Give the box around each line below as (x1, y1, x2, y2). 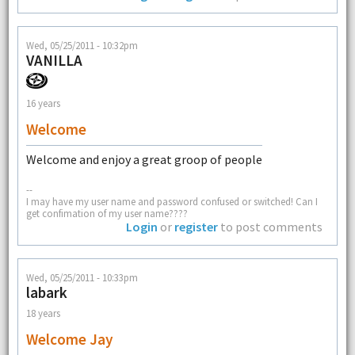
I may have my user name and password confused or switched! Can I (25, 194, 318, 208)
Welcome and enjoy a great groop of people (25, 151, 262, 168)
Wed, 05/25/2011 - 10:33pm (25, 271, 138, 284)
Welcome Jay (25, 330, 113, 349)
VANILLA (25, 51, 82, 71)
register (174, 218, 219, 235)
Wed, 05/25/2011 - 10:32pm (25, 39, 138, 52)
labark (25, 283, 67, 303)
